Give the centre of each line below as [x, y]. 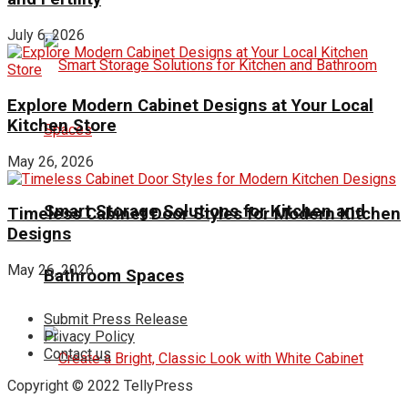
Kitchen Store [62, 125]
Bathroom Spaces [114, 275]
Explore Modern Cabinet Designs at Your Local [190, 105]
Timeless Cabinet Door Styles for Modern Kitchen [204, 214]
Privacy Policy [89, 337]
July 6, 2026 [46, 36]
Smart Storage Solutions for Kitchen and [204, 211]
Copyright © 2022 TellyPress [100, 386]
